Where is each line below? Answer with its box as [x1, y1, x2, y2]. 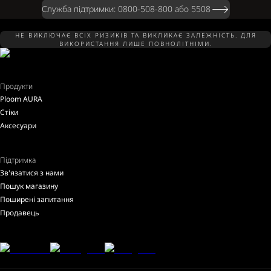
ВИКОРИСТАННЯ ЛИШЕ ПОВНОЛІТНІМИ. [59, 39, 212, 48]
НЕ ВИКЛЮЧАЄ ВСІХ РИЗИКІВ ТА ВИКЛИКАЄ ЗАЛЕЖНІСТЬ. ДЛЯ [15, 31, 256, 39]
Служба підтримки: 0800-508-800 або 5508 [41, 3, 211, 15]
